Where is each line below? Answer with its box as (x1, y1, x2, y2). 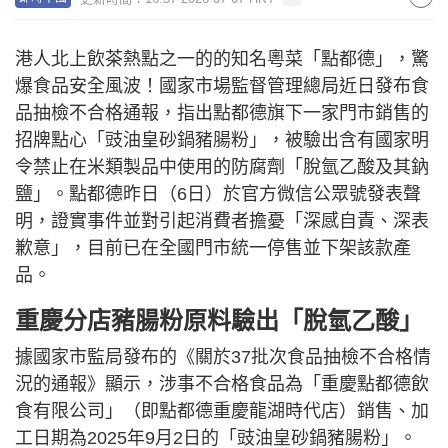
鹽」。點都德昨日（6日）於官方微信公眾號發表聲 (15, 184, 421, 204)
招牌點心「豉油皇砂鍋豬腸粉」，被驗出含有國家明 (15, 130, 429, 150)
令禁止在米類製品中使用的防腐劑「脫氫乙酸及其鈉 (15, 157, 429, 177)
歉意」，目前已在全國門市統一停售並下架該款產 (15, 238, 411, 258)
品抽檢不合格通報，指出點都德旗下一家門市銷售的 (15, 103, 429, 123)
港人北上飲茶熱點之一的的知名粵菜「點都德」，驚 (15, 49, 429, 69)
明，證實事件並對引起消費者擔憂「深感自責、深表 (15, 211, 429, 231)
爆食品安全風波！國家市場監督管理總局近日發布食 (15, 76, 429, 96)
